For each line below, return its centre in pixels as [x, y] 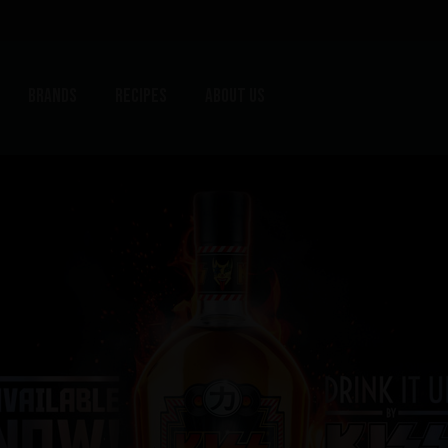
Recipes [141, 97]
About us [235, 97]
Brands [52, 97]
